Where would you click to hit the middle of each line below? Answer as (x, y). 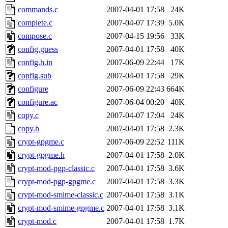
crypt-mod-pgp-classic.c (56, 168)
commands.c (38, 9)
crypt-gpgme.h (41, 155)
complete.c (35, 22)
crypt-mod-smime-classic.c (61, 194)
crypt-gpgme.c (41, 141)
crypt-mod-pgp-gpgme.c (57, 181)
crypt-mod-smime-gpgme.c (61, 208)
